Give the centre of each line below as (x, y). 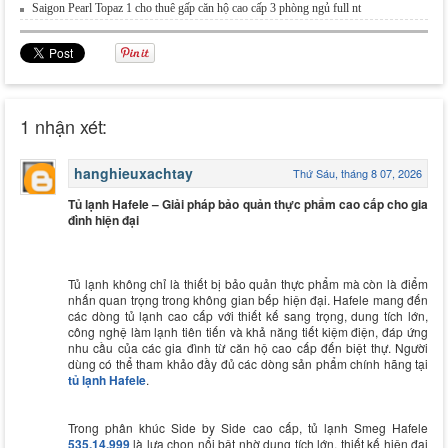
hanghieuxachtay (133, 172)
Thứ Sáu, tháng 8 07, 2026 (357, 172)
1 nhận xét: (63, 125)
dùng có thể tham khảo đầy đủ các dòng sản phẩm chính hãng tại (248, 363)
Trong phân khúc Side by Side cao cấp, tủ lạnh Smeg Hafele (248, 427)
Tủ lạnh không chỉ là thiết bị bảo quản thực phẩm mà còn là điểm (248, 283)
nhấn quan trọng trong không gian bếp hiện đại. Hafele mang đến (248, 299)
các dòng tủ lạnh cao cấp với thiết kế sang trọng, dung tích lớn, (248, 315)
